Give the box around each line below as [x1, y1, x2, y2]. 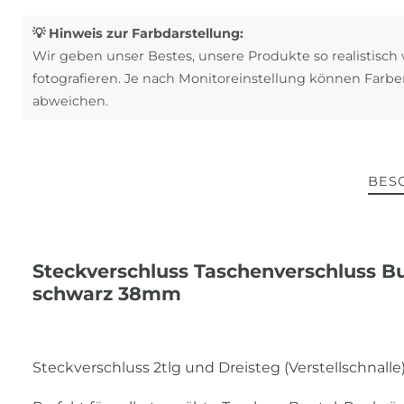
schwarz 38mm [32, 282, 181, 306]
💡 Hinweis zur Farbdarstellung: [32, 25, 243, 42]
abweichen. [32, 93, 108, 110]
